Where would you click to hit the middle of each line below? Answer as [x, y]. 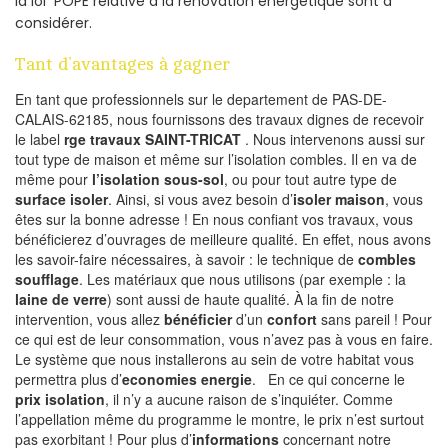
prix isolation [60, 399]
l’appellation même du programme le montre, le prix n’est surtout [219, 419]
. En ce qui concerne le [328, 379]
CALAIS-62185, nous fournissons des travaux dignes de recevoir [219, 119]
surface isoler [61, 199]
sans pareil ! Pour [374, 319]
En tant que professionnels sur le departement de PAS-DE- [201, 99]
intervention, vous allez [89, 319]
